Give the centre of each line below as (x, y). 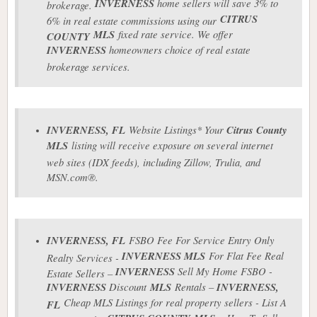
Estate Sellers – (81, 272)
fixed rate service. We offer (174, 34)
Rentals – (194, 287)
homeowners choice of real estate (178, 50)
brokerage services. (88, 65)
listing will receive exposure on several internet (171, 145)
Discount (128, 287)
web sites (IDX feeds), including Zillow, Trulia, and (154, 161)
